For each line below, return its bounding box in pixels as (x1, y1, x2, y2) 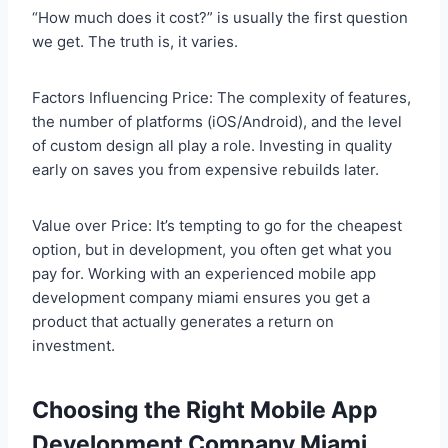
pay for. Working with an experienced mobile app (32, 264, 376, 284)
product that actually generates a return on (32, 312, 334, 332)
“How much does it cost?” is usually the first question (32, 8, 408, 28)
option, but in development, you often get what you (32, 240, 392, 260)
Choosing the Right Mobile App (32, 395, 378, 424)
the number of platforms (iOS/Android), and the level (32, 112, 402, 132)
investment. (32, 336, 115, 356)
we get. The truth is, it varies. (32, 32, 238, 52)
